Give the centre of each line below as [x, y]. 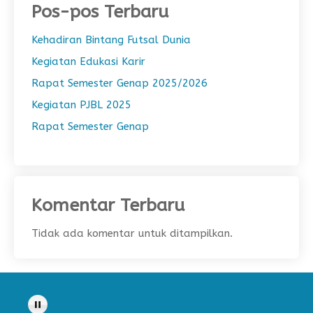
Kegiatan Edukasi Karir [88, 61]
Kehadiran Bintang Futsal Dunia [111, 40]
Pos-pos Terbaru [100, 12]
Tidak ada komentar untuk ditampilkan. [132, 233]
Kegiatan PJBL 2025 [81, 105]
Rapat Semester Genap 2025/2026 [119, 83]
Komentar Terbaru [108, 205]
